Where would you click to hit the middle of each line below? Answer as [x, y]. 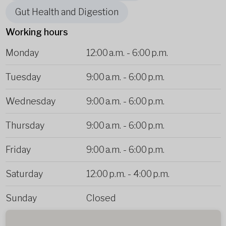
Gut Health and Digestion [67, 12]
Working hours [37, 32]
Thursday [25, 125]
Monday [22, 52]
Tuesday [23, 77]
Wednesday [30, 101]
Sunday [21, 198]
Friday [18, 149]
